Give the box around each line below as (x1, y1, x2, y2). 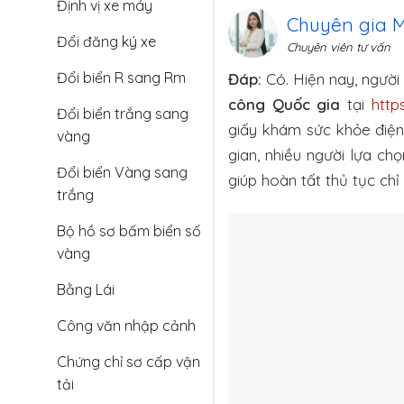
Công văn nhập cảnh (57, 317, 196, 335)
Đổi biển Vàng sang (57, 163, 188, 181)
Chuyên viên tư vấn (287, 39, 390, 54)
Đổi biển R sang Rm (57, 69, 186, 87)
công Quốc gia (228, 95, 341, 115)
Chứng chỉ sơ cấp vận (57, 353, 200, 371)
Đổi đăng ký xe (57, 32, 156, 50)
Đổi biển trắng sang (57, 105, 188, 123)
